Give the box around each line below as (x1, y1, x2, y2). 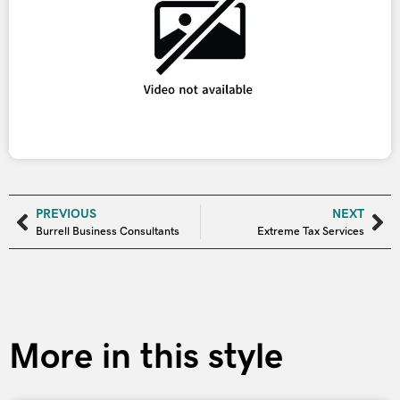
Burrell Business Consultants (36, 225, 179, 238)
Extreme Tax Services (257, 225, 364, 238)
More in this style (9, 336, 283, 377)
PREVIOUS (36, 206, 96, 221)
